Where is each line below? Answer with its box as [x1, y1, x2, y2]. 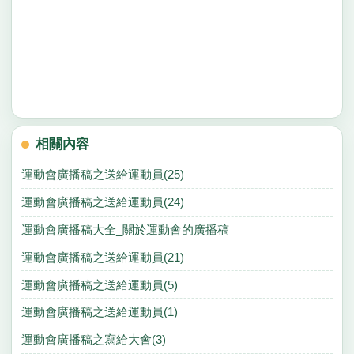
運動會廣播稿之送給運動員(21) [21, 250, 184, 264]
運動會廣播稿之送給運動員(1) [21, 305, 178, 319]
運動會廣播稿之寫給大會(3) [21, 333, 166, 347]
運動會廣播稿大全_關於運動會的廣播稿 [21, 223, 229, 237]
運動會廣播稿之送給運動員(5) [21, 277, 178, 292]
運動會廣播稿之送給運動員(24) [21, 195, 184, 209]
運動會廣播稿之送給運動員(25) [21, 168, 184, 182]
